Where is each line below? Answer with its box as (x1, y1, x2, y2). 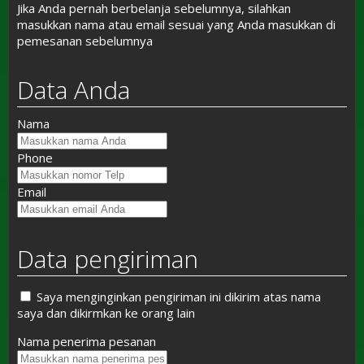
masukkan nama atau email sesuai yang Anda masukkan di (17, 16, 336, 32)
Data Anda (17, 73, 130, 106)
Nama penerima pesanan (17, 333, 156, 349)
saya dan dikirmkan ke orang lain (17, 305, 195, 321)
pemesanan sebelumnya (17, 32, 153, 49)
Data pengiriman (17, 242, 198, 275)
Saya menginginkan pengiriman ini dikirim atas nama (33, 288, 321, 305)
